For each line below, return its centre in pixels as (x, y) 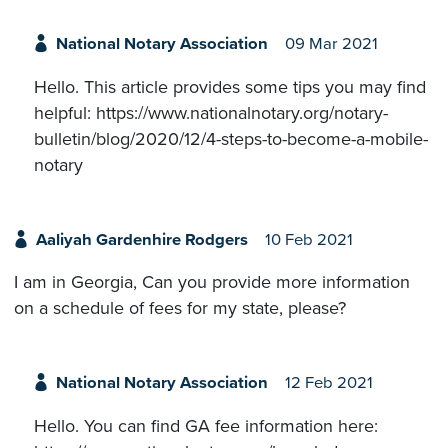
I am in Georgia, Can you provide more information (212, 282)
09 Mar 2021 (331, 44)
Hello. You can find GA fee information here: (206, 425)
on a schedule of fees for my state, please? (180, 308)
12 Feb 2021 (328, 383)
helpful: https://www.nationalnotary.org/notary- (211, 112)
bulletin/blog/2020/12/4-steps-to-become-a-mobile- (231, 138)
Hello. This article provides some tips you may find (230, 86)
